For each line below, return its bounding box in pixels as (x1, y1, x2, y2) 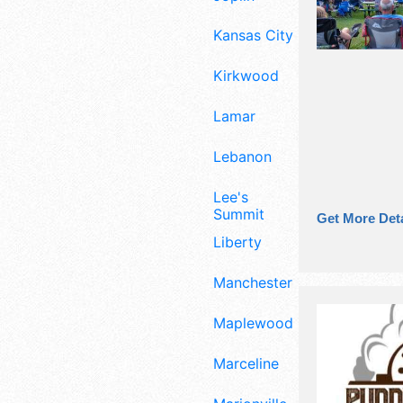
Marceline (213, 354, 279, 372)
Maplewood (213, 314, 293, 333)
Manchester (213, 273, 292, 292)
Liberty (213, 233, 262, 252)
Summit (213, 204, 264, 223)
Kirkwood (213, 67, 279, 85)
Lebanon (213, 147, 272, 166)
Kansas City (213, 26, 293, 45)
